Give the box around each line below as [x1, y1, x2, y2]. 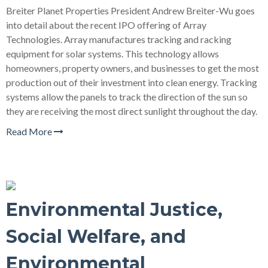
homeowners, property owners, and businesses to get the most [6, 62, 259, 74]
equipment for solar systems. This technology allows [6, 48, 219, 59]
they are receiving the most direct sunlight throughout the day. [6, 105, 257, 117]
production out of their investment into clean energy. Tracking [6, 77, 257, 88]
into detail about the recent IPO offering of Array [6, 19, 206, 31]
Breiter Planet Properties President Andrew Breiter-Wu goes [6, 5, 255, 16]
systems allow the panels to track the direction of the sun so [6, 91, 248, 102]
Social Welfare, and [6, 226, 186, 248]
